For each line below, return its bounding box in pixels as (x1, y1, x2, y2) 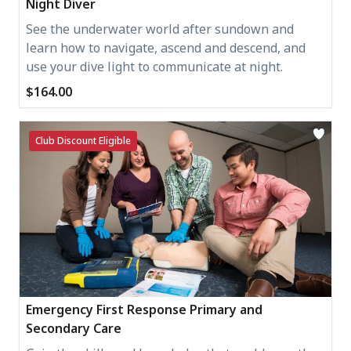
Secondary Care (26, 319, 121, 337)
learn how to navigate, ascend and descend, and (26, 38, 306, 56)
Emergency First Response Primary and (26, 300, 262, 318)
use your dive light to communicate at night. (26, 57, 283, 75)
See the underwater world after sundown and (26, 20, 294, 38)
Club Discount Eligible (35, 133, 131, 147)
